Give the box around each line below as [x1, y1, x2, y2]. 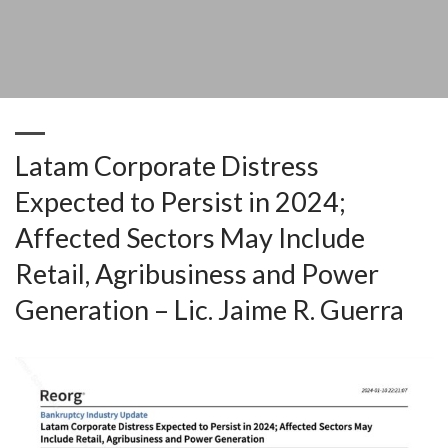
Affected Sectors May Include [15, 221, 365, 254]
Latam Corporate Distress [15, 149, 319, 182]
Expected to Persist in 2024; [15, 185, 346, 218]
